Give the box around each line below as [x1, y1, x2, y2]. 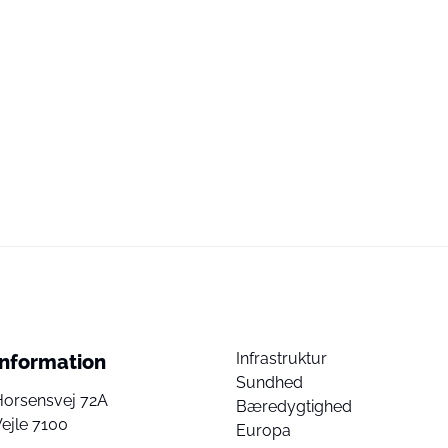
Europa [236, 421, 291, 440]
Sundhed [236, 373, 303, 392]
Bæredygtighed [236, 397, 352, 416]
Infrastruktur [236, 349, 327, 368]
